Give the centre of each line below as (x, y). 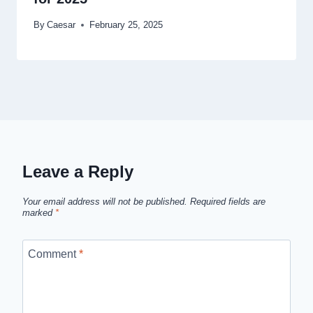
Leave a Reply (78, 171)
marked (39, 213)
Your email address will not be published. (105, 202)
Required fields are (228, 202)
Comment (53, 254)
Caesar (61, 24)
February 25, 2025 (126, 24)
